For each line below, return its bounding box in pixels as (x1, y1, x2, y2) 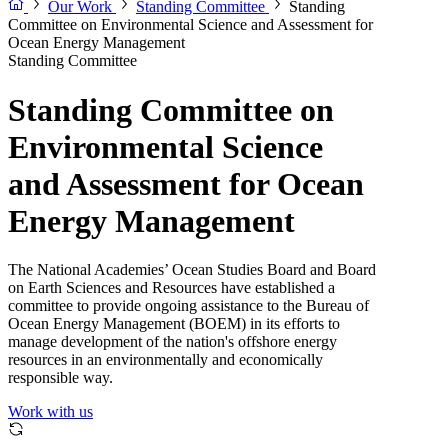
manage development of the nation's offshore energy (8, 333, 337, 351)
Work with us (8, 403, 93, 421)
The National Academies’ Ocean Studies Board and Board (8, 261, 376, 279)
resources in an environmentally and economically (8, 351, 323, 369)
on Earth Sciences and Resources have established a (8, 279, 335, 297)
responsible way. (8, 369, 113, 387)
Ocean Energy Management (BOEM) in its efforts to (8, 315, 340, 333)
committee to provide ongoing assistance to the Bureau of (8, 297, 369, 315)
